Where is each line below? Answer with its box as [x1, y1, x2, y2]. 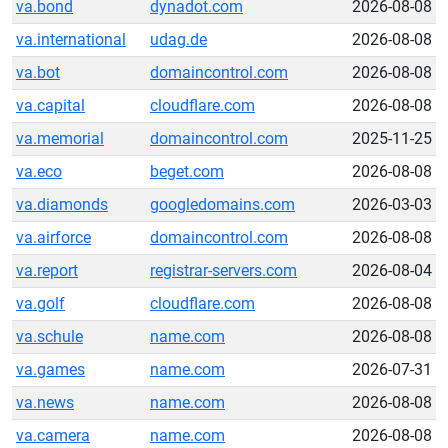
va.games [16, 360, 85, 379]
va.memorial [16, 129, 104, 148]
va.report [16, 261, 78, 280]
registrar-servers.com [150, 261, 297, 280]
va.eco [16, 162, 62, 181]
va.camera [16, 426, 90, 445]
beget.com [150, 162, 224, 181]
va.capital [16, 96, 85, 115]
